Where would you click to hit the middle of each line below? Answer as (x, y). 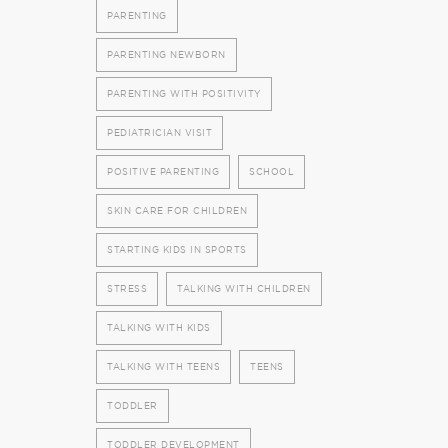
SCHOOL (271, 171)
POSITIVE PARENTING (163, 171)
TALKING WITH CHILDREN (244, 288)
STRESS (127, 288)
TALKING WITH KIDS (159, 327)
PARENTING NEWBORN (166, 54)
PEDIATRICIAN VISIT (159, 132)
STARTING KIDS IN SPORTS (177, 249)
